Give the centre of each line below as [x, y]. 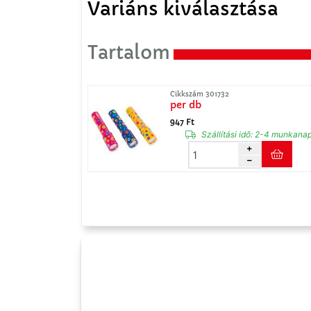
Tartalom [129, 53]
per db [186, 105]
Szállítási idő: [227, 134]
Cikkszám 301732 [200, 94]
